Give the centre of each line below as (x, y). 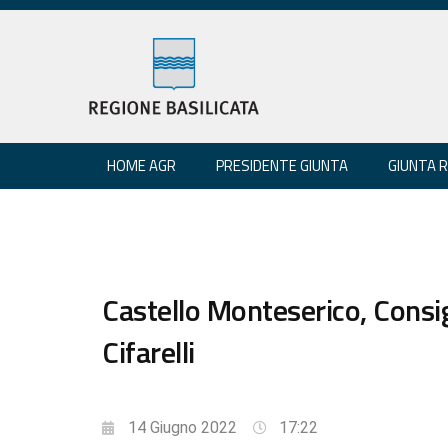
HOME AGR (141, 165)
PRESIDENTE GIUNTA (282, 165)
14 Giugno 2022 (182, 427)
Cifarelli (148, 351)
